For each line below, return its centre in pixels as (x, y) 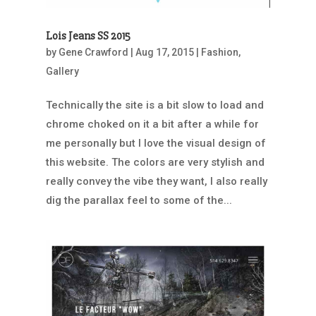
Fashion (219, 52)
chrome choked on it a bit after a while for (152, 124)
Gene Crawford (93, 52)
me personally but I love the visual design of (156, 143)
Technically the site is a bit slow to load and (154, 105)
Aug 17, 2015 (164, 52)
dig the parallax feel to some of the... (139, 200)
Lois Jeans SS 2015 (88, 36)
